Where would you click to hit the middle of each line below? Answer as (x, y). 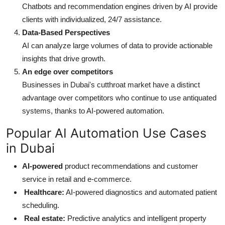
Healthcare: (43, 192)
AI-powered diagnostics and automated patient (141, 192)
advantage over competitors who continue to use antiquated (119, 97)
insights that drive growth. (64, 58)
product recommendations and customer (130, 166)
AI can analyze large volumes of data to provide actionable (117, 45)
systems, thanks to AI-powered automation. (93, 110)
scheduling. (41, 205)
